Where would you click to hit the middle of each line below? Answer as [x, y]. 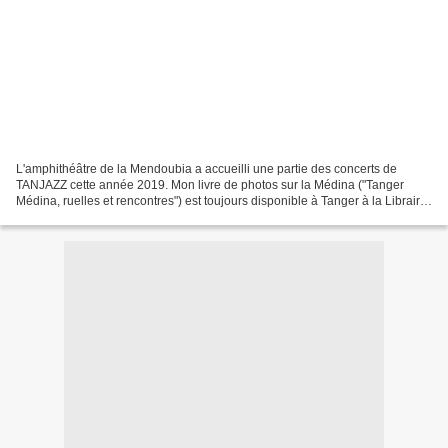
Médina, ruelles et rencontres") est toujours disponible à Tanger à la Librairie [223, 200]
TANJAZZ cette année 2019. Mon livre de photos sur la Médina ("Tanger [93, 184]
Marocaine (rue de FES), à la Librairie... [122, 216]
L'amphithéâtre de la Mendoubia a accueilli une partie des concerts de [206, 168]
